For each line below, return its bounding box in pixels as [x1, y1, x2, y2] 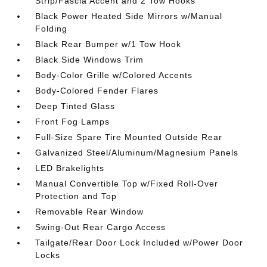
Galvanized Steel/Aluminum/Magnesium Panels [35, 148, 239, 157]
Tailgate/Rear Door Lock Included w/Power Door [35, 238, 244, 247]
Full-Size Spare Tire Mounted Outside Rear [35, 132, 223, 142]
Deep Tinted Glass [35, 101, 116, 111]
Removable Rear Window [35, 207, 144, 216]
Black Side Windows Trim [35, 55, 144, 64]
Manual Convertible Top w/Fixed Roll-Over [35, 179, 219, 188]
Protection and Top [35, 191, 117, 201]
